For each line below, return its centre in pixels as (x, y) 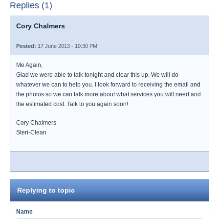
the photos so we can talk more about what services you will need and (109, 94)
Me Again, (29, 65)
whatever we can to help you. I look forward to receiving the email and (108, 85)
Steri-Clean (31, 132)
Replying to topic (46, 190)
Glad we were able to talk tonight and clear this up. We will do (97, 75)
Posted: (26, 46)
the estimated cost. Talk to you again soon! (72, 104)
